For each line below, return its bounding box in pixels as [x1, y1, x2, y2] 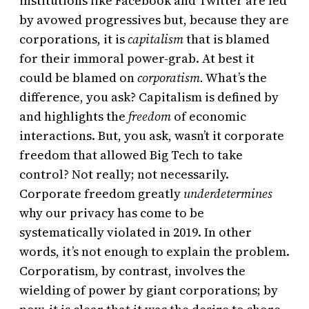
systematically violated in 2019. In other [19, 223, 252, 241]
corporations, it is [19, 30, 128, 48]
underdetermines [183, 185, 272, 203]
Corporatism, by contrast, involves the [19, 262, 246, 280]
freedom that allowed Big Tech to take [19, 146, 243, 164]
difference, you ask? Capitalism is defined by [19, 88, 279, 106]
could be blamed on [19, 69, 137, 87]
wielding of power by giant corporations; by [19, 281, 278, 299]
